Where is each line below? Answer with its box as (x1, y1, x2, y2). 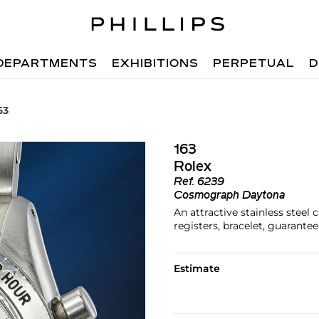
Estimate (173, 262, 220, 275)
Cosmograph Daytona (173, 190, 285, 202)
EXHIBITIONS (112, 58, 199, 70)
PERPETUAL (213, 58, 296, 70)
